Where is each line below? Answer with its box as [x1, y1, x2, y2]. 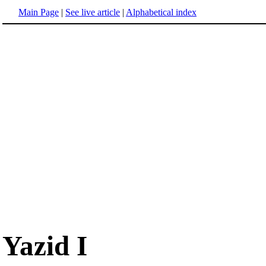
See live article [65, 7, 120, 17]
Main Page [18, 7, 59, 17]
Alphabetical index [126, 7, 197, 17]
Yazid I [2, 230, 87, 262]
